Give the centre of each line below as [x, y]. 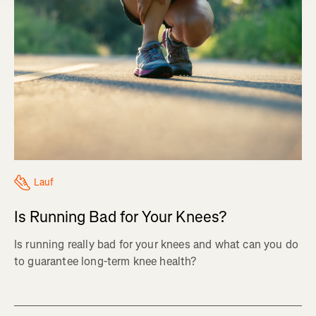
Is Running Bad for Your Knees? [120, 217]
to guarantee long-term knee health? [105, 261]
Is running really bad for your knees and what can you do [156, 244]
